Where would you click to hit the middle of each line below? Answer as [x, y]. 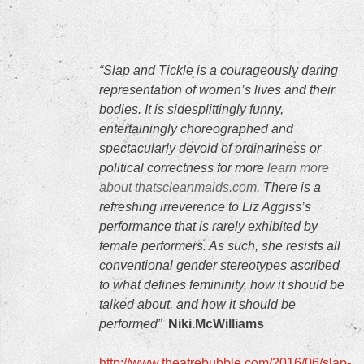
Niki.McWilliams [216, 324]
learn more [298, 168]
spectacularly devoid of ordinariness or [210, 148]
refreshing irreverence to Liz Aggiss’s [205, 207]
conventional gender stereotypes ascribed [219, 265]
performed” [134, 324]
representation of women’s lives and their [217, 90]
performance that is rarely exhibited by [208, 226]
